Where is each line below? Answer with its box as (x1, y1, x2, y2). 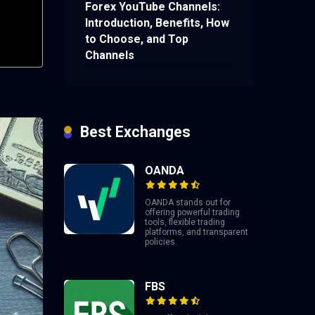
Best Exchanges (80, 122, 191, 141)
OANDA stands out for (145, 197, 231, 207)
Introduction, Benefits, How (85, 16, 229, 30)
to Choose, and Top (85, 32, 188, 46)
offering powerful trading (145, 207, 240, 217)
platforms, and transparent (145, 226, 248, 237)
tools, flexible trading (145, 217, 225, 227)
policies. (145, 236, 179, 247)
